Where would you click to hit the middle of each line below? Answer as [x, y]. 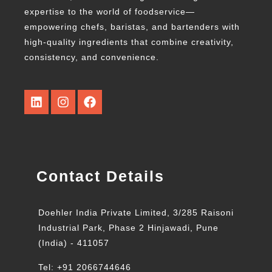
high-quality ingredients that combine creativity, [129, 42]
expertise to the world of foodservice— [110, 11]
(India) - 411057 [74, 243]
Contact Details [100, 176]
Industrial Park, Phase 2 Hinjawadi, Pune [128, 227]
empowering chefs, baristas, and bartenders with [132, 26]
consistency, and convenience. [92, 57]
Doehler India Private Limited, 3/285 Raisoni [136, 212]
